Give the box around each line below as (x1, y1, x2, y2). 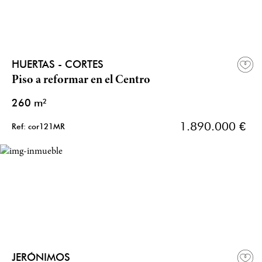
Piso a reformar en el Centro (12, 74, 150, 87)
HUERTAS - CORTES (12, 58, 104, 71)
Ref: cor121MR (12, 122, 65, 132)
